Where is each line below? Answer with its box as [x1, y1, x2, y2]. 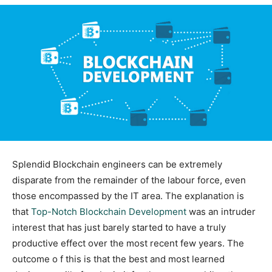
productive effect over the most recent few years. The [12, 237, 244, 250]
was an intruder [186, 206, 256, 218]
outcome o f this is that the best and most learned [12, 253, 225, 265]
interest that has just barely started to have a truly [12, 222, 226, 234]
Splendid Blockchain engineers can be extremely [12, 158, 222, 171]
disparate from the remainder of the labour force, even [12, 174, 246, 186]
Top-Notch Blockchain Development [31, 206, 186, 218]
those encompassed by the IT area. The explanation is [12, 190, 244, 202]
